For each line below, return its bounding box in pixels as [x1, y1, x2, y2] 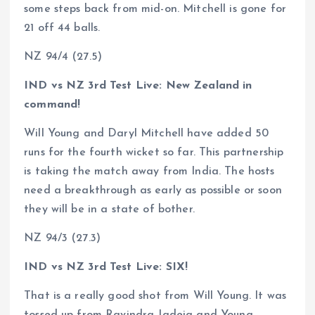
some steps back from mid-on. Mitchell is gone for [24, 3, 286, 15]
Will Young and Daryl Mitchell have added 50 [24, 127, 269, 139]
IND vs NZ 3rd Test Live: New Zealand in [24, 79, 252, 91]
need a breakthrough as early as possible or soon [24, 184, 282, 196]
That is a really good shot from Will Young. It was [24, 290, 287, 302]
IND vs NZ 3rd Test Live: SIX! [24, 262, 188, 274]
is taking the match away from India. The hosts [24, 165, 275, 177]
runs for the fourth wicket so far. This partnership [24, 146, 284, 158]
